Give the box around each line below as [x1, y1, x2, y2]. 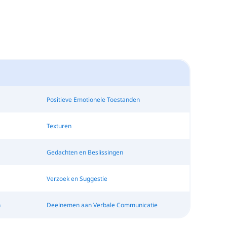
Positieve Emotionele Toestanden [46, 95, 140, 104]
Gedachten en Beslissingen [46, 147, 123, 157]
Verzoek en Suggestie [46, 174, 107, 183]
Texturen [46, 121, 71, 130]
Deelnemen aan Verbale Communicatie [46, 200, 158, 209]
